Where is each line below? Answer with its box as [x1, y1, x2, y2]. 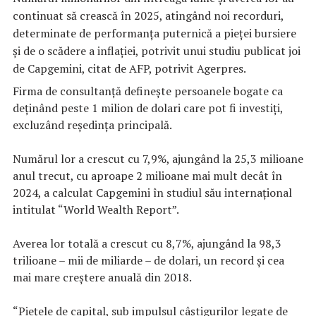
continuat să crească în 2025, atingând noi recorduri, [13, 8, 284, 24]
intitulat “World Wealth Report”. [13, 201, 179, 217]
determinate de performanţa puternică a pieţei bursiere [13, 25, 296, 42]
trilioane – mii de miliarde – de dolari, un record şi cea [13, 252, 284, 268]
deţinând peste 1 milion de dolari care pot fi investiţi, [13, 99, 283, 116]
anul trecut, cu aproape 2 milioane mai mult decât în [13, 167, 282, 183]
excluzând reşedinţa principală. [13, 116, 172, 133]
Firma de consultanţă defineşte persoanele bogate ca [13, 83, 283, 99]
